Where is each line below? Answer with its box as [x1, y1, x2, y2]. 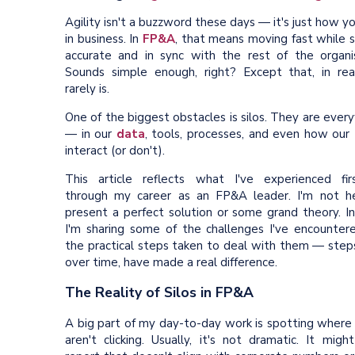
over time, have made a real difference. [65, 254, 281, 270]
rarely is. [65, 80, 109, 97]
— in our [65, 125, 116, 142]
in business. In [65, 30, 143, 47]
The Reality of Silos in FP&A [65, 283, 254, 303]
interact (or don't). [65, 142, 165, 158]
